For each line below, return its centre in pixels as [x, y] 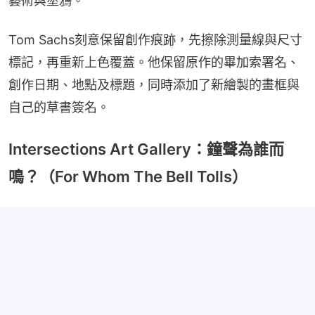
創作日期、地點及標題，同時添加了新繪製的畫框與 [154, 84]
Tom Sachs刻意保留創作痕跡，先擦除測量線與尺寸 [155, 39]
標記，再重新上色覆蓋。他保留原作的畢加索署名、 [154, 62]
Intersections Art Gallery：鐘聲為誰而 [146, 149]
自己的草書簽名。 [59, 107]
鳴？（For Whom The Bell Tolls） [128, 176]
